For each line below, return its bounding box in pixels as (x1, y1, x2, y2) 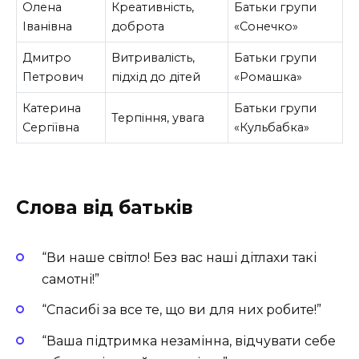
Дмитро (22, 50, 72, 65)
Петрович (22, 69, 84, 84)
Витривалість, (111, 50, 196, 65)
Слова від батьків (16, 196, 193, 220)
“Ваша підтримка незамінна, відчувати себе (42, 333, 336, 349)
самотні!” (42, 272, 99, 288)
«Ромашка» (234, 69, 303, 84)
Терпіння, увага (111, 110, 205, 125)
